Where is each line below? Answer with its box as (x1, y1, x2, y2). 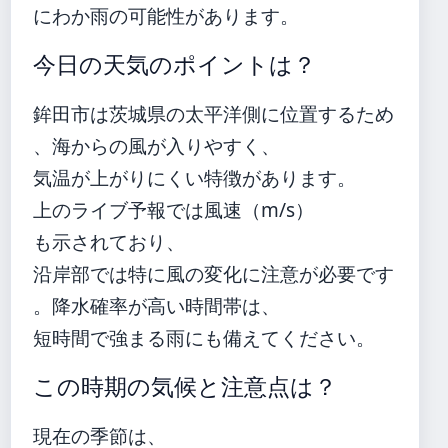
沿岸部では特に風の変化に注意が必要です (33, 260, 394, 287)
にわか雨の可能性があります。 (33, 2, 299, 29)
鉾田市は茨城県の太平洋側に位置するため (33, 100, 394, 127)
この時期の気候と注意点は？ (33, 373, 337, 400)
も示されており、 (33, 228, 185, 255)
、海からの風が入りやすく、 (33, 132, 280, 159)
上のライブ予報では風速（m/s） (33, 196, 314, 223)
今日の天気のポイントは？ (33, 51, 316, 78)
